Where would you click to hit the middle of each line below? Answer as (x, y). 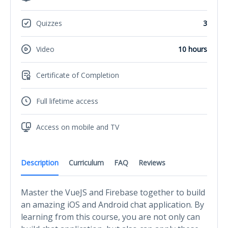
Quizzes (49, 23)
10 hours (193, 49)
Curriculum (86, 162)
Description (40, 162)
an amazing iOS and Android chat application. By (112, 204)
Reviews (152, 162)
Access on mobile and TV (78, 127)
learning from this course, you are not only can (110, 217)
